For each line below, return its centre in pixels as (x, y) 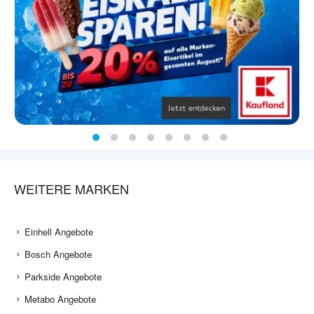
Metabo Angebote (60, 299)
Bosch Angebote (58, 254)
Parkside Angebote (63, 277)
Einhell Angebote (59, 232)
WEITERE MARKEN (71, 189)
